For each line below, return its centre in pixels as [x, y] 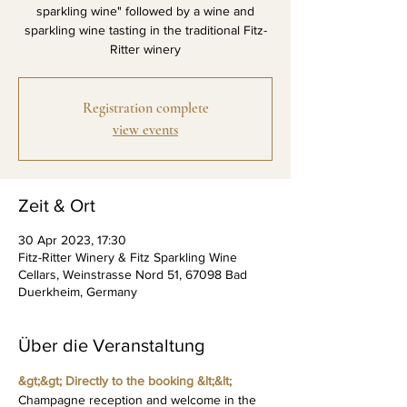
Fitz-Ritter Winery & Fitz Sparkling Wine [128, 257]
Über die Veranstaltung [111, 345]
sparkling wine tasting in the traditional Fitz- [145, 30]
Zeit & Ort [57, 205]
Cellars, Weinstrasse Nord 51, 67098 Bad [133, 274]
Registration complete [145, 108]
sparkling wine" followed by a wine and [145, 11]
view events [145, 130]
